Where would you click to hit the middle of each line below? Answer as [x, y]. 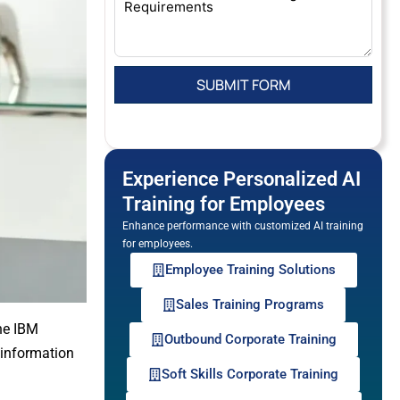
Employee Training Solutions [250, 270]
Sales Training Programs [250, 304]
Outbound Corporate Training [250, 339]
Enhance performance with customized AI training [243, 226]
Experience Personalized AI [242, 179]
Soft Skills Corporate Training [250, 374]
